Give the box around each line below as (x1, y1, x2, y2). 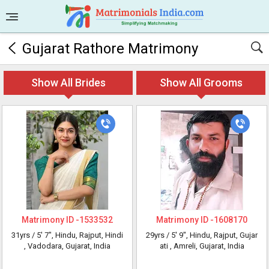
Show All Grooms (159, 76, 243, 89)
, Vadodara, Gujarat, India (24, 241, 110, 250)
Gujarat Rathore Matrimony (22, 40, 198, 57)
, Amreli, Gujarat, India (169, 241, 244, 250)
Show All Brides (31, 76, 106, 89)
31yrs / (11, 231, 37, 240)
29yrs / (146, 231, 171, 240)
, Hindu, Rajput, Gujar (186, 231, 258, 240)
